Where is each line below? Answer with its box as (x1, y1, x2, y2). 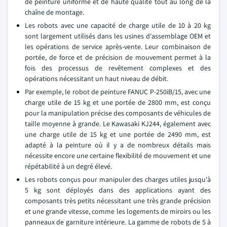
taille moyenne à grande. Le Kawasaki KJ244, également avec (25, 119, 211, 128)
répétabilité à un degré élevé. (25, 162, 112, 171)
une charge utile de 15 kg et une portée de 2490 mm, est (25, 130, 211, 139)
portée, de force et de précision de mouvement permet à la (25, 53, 211, 62)
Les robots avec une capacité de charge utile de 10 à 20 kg (25, 21, 211, 30)
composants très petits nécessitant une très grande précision (25, 196, 211, 205)
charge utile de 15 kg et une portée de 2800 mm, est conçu (25, 98, 211, 107)
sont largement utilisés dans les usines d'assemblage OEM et (25, 31, 211, 41)
